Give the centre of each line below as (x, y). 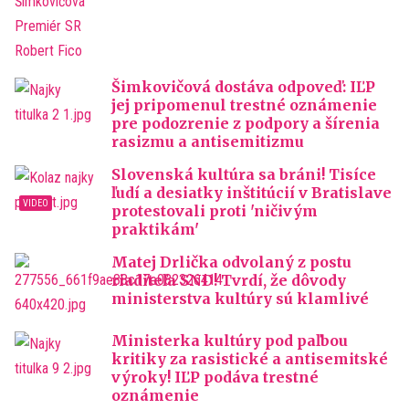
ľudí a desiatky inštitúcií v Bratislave (252, 193)
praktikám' (155, 229)
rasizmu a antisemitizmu (208, 142)
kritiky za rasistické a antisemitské (250, 359)
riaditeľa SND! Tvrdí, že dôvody (229, 280)
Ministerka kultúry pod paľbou (230, 341)
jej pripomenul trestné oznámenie (244, 105)
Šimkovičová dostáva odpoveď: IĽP (243, 87)
